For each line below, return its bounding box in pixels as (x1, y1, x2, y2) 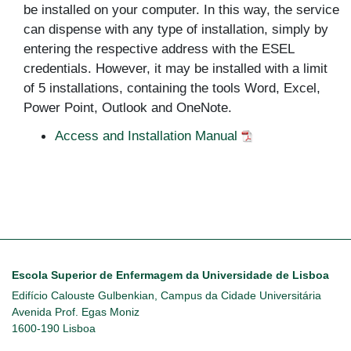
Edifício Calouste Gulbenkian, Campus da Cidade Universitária (12, 288, 321, 302)
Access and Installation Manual (55, 127, 241, 143)
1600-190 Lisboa (12, 321, 96, 335)
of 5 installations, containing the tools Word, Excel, (24, 79, 320, 96)
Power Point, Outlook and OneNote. (24, 99, 232, 115)
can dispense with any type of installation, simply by (24, 20, 328, 37)
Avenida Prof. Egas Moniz (12, 305, 139, 318)
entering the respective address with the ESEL (24, 40, 294, 56)
